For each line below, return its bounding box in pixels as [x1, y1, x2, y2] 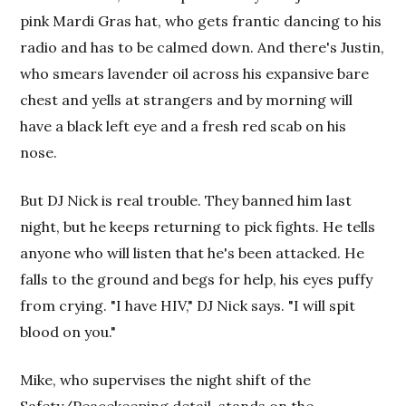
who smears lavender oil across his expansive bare [20, 64, 370, 82]
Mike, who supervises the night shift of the [20, 371, 312, 389]
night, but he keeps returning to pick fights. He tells [20, 217, 376, 236]
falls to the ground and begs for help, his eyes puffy [20, 270, 373, 288]
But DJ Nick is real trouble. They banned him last [20, 191, 353, 209]
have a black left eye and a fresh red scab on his [20, 117, 347, 135]
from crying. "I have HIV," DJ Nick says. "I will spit [20, 296, 356, 314]
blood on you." [20, 323, 117, 341]
